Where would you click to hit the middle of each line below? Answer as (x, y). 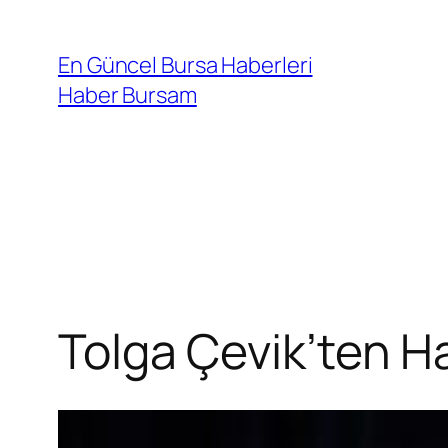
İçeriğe (41, 22)
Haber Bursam (127, 95)
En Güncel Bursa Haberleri (185, 65)
